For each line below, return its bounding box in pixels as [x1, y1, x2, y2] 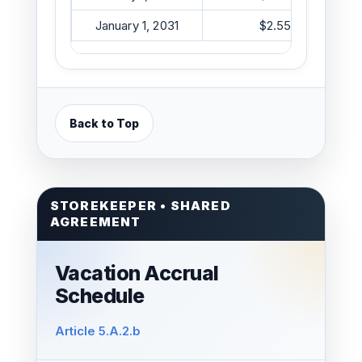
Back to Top [69, 116, 139, 130]
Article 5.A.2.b [54, 323, 141, 339]
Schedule [54, 284, 145, 308]
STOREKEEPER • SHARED [49, 198, 231, 213]
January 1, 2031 [95, 18, 179, 33]
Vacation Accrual [54, 261, 219, 285]
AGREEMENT [49, 214, 141, 229]
